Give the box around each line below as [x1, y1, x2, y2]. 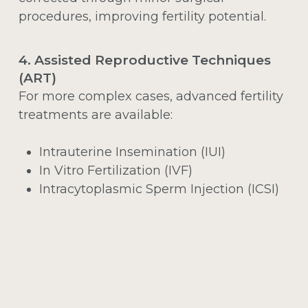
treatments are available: [18, 107, 173, 123]
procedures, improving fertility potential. [18, 9, 266, 25]
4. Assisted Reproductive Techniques [18, 52, 271, 69]
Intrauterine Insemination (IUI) [38, 144, 225, 160]
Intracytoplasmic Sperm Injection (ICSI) [38, 181, 279, 197]
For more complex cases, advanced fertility [18, 89, 283, 104]
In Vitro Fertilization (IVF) [38, 163, 192, 179]
